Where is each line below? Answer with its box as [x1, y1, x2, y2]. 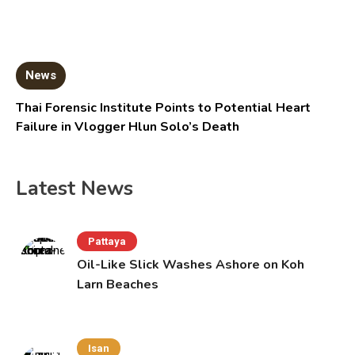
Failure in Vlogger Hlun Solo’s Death [16, 118, 240, 136]
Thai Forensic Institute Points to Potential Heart [16, 99, 311, 117]
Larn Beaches [77, 276, 159, 294]
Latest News [16, 175, 133, 203]
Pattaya [88, 235, 127, 248]
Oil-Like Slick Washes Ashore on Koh [77, 256, 305, 274]
